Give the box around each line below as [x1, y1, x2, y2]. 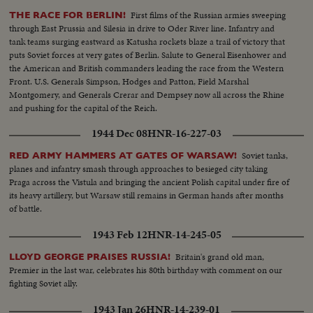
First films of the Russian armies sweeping [131, 8, 286, 22]
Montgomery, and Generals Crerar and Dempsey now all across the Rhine [9, 88, 285, 102]
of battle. [9, 202, 43, 216]
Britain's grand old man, [175, 250, 265, 264]
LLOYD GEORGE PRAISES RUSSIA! [9, 252, 171, 263]
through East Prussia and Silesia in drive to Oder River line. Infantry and [9, 22, 275, 36]
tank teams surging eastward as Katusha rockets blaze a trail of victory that [9, 35, 286, 49]
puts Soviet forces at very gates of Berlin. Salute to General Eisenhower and [9, 48, 287, 62]
